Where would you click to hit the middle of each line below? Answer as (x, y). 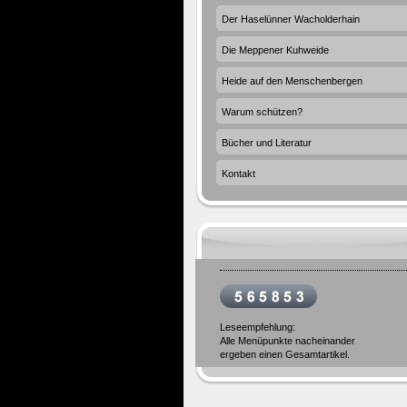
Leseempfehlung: (258, 327)
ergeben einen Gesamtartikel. (285, 354)
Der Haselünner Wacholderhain (291, 19)
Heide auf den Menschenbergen (292, 81)
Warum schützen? (262, 112)
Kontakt (238, 174)
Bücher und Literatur (267, 143)
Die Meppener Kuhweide (275, 50)
